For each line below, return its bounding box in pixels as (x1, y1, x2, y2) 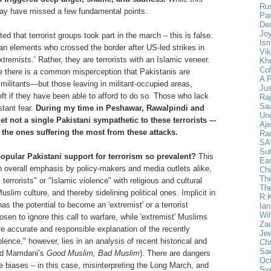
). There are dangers (140, 248, 211, 258)
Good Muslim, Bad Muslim (47, 248, 140, 258)
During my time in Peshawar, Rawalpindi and (36, 103, 204, 113)
